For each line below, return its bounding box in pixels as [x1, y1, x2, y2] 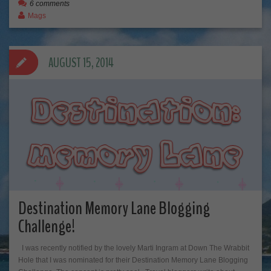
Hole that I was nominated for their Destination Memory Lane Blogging [18, 256, 248, 265]
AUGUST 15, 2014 [48, 54, 114, 72]
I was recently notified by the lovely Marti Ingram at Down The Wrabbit [18, 244, 249, 253]
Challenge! [18, 214, 75, 240]
